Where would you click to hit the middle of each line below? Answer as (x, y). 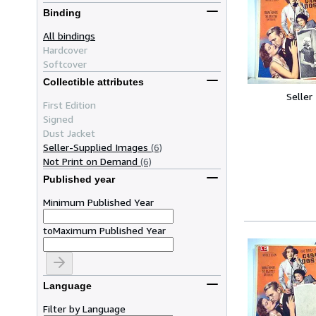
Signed (58, 119)
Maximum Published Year (109, 230)
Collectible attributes (93, 82)
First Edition (69, 104)
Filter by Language (84, 308)
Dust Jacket (69, 133)
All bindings (69, 35)
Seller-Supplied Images (96, 147)
